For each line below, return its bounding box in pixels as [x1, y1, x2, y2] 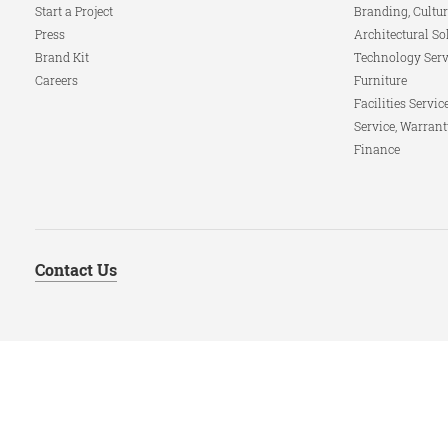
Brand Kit [35, 49, 89, 65]
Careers [35, 72, 78, 88]
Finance [353, 141, 400, 157]
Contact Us [35, 259, 117, 281]
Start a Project [35, 3, 113, 19]
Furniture [353, 72, 407, 88]
